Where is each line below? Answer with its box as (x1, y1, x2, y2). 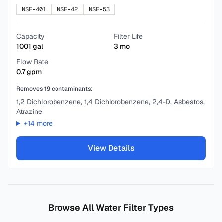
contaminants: (50, 85, 93, 93)
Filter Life (114, 32, 143, 41)
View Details (87, 143, 135, 153)
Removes (16, 85, 44, 93)
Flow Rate (16, 57, 48, 66)
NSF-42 (57, 5, 78, 13)
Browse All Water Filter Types (48, 202, 174, 213)
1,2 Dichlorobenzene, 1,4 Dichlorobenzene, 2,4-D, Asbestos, (16, 97, 205, 106)
